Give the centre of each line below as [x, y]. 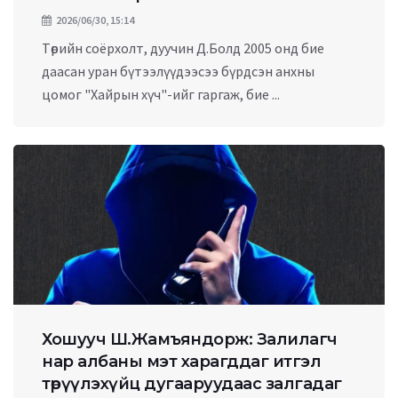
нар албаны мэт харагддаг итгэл [181, 362]
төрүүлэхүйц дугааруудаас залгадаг [192, 384]
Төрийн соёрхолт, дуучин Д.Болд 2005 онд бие [183, 48]
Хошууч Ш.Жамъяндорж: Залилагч [190, 339]
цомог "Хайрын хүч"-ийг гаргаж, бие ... [161, 94]
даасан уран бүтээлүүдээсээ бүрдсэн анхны [178, 71]
